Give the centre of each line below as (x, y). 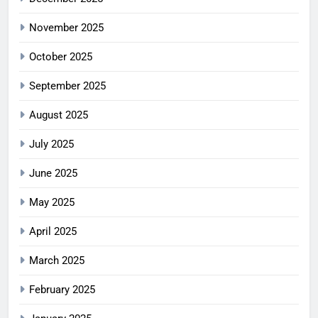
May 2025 (52, 202)
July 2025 (51, 144)
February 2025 (62, 289)
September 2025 (67, 86)
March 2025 (57, 260)
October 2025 (61, 56)
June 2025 (53, 173)
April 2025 (53, 231)
